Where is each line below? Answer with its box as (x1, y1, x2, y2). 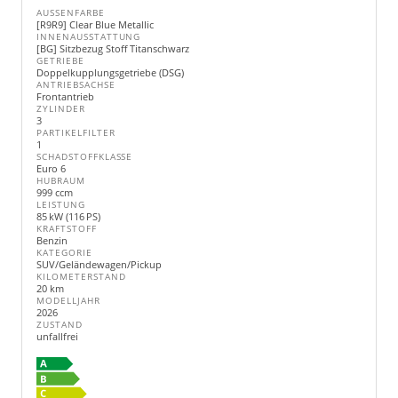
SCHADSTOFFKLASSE (36, 151, 133, 163)
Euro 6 (36, 162, 66, 175)
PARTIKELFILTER (36, 127, 115, 139)
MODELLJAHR (36, 295, 100, 306)
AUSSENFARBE (36, 7, 99, 19)
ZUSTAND (36, 319, 83, 330)
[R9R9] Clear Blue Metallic (36, 18, 154, 31)
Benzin (36, 234, 68, 247)
